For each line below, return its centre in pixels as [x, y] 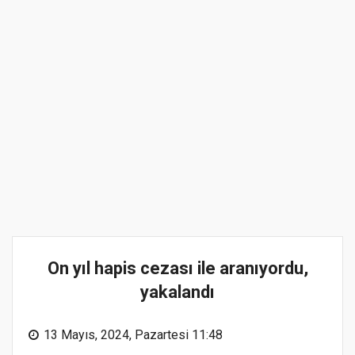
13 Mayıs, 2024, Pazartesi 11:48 [133, 334]
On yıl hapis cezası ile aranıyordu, [177, 268]
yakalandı [177, 292]
